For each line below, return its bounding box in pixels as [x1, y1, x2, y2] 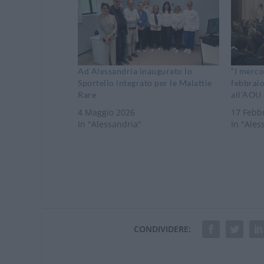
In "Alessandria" [78, 118, 141, 130]
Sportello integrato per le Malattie [78, 77, 212, 88]
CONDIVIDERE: [133, 223, 191, 235]
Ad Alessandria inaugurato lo [78, 65, 192, 76]
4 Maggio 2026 [78, 106, 135, 118]
